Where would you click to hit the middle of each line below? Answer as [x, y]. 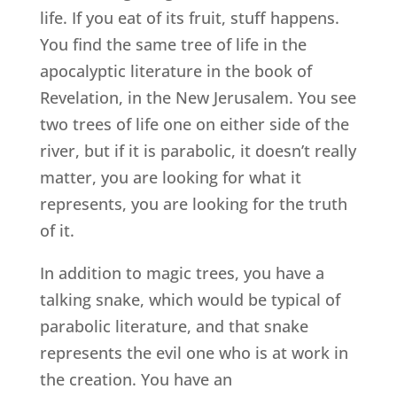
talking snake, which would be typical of [190, 299]
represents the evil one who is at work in [194, 352]
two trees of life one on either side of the [194, 124]
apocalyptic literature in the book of [175, 70]
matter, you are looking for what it [170, 177]
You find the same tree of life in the [173, 44]
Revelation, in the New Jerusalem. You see [198, 97]
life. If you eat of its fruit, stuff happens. [189, 17]
